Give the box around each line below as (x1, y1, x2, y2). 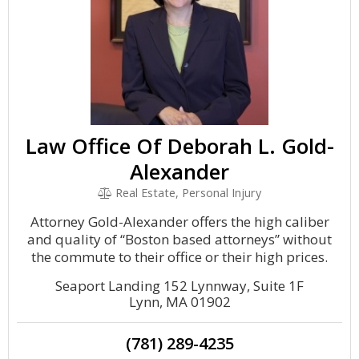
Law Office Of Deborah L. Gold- (25, 131, 334, 160)
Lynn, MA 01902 (128, 292, 231, 311)
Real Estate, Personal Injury (112, 185, 262, 200)
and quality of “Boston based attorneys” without (27, 230, 332, 248)
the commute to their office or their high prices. (31, 248, 328, 266)
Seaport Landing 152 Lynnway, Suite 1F (55, 276, 304, 295)
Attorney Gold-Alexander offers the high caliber (30, 212, 329, 231)
